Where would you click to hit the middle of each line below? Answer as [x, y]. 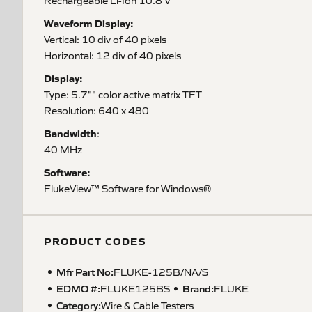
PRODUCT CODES [95, 241]
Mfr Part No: [85, 271]
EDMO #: [78, 288]
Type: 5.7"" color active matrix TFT [123, 94]
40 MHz [63, 149]
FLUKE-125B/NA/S [161, 272]
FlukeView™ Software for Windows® [127, 188]
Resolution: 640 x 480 [96, 110]
